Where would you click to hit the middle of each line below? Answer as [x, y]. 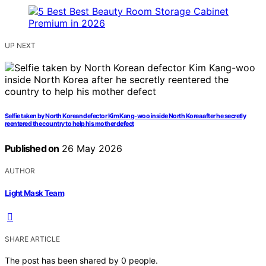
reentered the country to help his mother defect [69, 123]
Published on [32, 148]
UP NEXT [20, 45]
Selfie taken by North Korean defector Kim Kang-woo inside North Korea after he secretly [126, 116]
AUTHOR [20, 170]
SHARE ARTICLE [32, 239]
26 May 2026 [91, 148]
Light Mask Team [35, 193]
